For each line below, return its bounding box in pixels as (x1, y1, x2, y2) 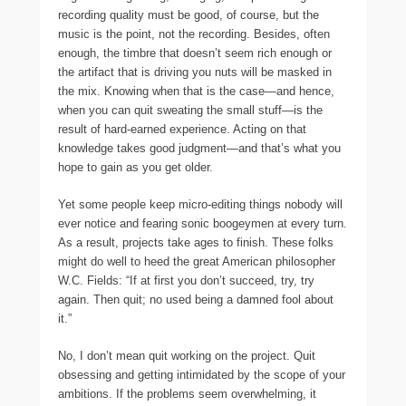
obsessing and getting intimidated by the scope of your (58, 368, 345, 382)
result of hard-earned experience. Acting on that (58, 122, 306, 136)
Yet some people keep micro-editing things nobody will (58, 198, 343, 211)
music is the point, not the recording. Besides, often (58, 27, 330, 41)
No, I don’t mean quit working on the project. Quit (58, 349, 315, 362)
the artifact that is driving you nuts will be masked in (58, 65, 332, 79)
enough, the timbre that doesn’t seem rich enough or (58, 46, 332, 60)
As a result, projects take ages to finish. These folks (58, 236, 333, 249)
